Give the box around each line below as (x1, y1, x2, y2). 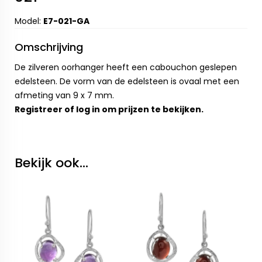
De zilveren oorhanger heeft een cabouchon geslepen (15, 61, 237, 73)
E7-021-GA (43, 15, 89, 27)
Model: (15, 15, 43, 27)
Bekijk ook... (15, 154, 88, 172)
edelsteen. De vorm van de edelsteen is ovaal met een (15, 75, 239, 87)
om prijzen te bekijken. (100, 104, 204, 115)
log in (76, 104, 100, 115)
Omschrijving (15, 40, 83, 54)
